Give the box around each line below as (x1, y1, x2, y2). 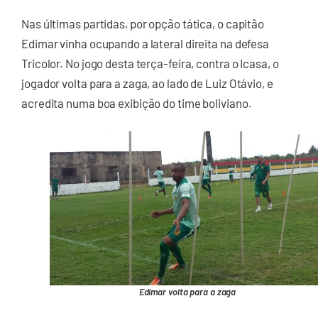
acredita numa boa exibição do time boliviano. (21, 96, 252, 111)
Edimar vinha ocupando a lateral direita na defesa (21, 36, 270, 51)
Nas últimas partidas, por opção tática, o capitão (21, 16, 265, 31)
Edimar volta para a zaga (138, 286, 236, 298)
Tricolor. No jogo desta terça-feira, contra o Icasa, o (21, 56, 279, 71)
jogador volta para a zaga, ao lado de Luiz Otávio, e (21, 76, 273, 91)
